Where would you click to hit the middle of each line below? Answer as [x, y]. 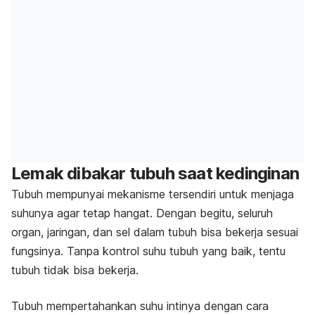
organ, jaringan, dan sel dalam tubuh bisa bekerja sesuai [155, 232]
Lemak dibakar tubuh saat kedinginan [155, 173]
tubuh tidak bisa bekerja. [75, 270]
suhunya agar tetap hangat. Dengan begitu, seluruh [142, 213]
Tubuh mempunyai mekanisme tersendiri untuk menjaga [153, 194]
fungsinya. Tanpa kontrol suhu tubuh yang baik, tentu [148, 251]
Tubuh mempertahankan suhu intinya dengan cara [140, 306]
